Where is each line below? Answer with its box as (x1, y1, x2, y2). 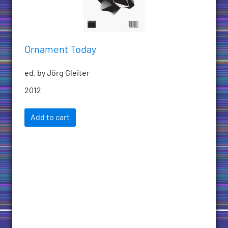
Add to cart (31, 113, 70, 122)
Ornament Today (24, 45, 96, 55)
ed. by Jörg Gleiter (24, 69, 90, 78)
